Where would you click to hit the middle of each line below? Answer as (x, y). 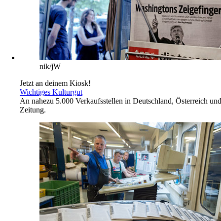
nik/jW (50, 66)
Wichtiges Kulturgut (51, 92)
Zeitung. (33, 110)
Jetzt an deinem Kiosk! (55, 83)
